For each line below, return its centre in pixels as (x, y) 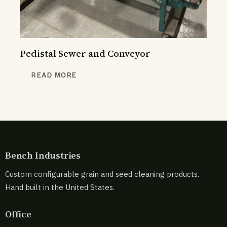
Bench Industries (43, 155)
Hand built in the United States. (60, 187)
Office (18, 214)
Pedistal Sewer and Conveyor (85, 53)
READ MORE (54, 75)
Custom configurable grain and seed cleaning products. (102, 174)
